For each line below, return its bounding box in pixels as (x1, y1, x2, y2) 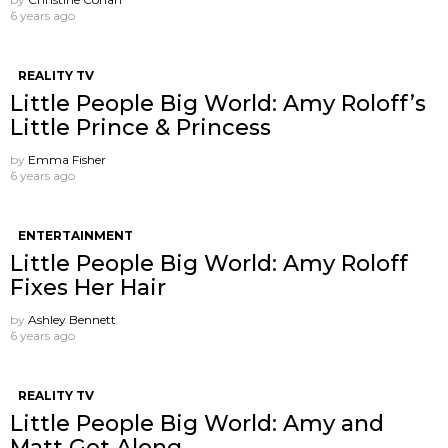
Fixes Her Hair (10, 273, 166, 301)
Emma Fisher (28, 151, 106, 167)
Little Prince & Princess (10, 113, 271, 141)
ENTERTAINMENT (18, 227, 133, 243)
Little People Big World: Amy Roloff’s (10, 89, 426, 117)
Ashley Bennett (28, 311, 116, 327)
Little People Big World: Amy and (10, 409, 384, 437)
